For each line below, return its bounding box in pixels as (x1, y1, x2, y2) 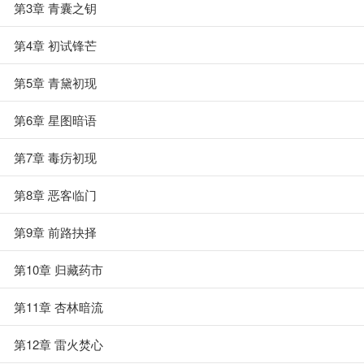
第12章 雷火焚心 (14, 336, 103, 353)
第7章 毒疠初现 (14, 149, 97, 166)
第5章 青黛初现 (14, 74, 97, 91)
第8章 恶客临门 (14, 186, 97, 203)
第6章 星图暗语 (14, 111, 97, 128)
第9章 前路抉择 (14, 223, 97, 240)
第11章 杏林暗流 (14, 298, 103, 315)
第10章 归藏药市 (14, 261, 103, 278)
